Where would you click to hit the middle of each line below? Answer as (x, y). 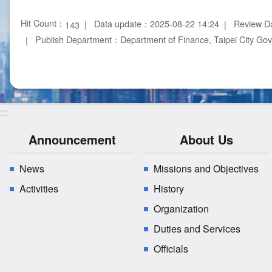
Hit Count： (43, 23)
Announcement (72, 140)
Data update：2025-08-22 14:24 (157, 24)
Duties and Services (197, 229)
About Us (206, 140)
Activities (39, 189)
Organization (182, 209)
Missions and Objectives (206, 169)
